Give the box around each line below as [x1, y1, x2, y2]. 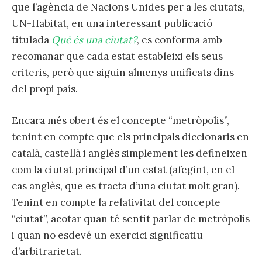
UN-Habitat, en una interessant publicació [12, 16, 212, 30]
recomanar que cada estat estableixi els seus [12, 49, 223, 63]
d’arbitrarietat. [12, 245, 82, 258]
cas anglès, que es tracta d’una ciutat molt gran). [12, 180, 240, 193]
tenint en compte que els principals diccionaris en [12, 130, 249, 144]
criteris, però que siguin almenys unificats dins [12, 65, 234, 79]
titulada [12, 33, 51, 46]
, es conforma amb [137, 33, 222, 46]
